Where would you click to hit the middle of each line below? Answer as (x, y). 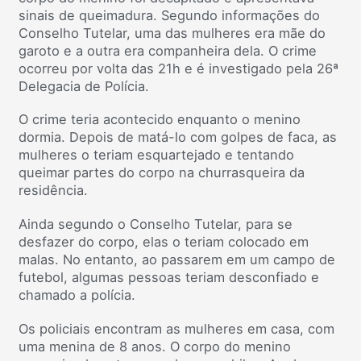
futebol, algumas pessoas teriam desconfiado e (169, 277)
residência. (53, 191)
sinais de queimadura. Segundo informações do (169, 15)
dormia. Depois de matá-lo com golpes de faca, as (178, 137)
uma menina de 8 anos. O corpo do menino (155, 346)
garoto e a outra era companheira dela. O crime (168, 50)
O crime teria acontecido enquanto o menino (160, 120)
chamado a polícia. (77, 295)
